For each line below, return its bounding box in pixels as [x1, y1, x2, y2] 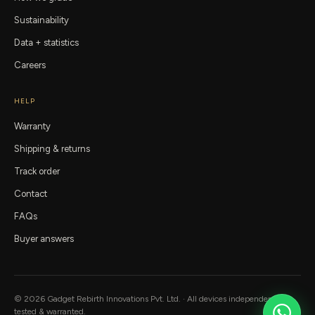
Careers [14, 59, 46, 70]
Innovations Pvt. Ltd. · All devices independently [104, 293, 282, 304]
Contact [14, 188, 47, 199]
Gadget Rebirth [47, 293, 104, 304]
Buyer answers [14, 233, 74, 244]
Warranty [14, 120, 51, 131]
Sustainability [14, 14, 69, 25]
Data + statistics [14, 37, 79, 48]
